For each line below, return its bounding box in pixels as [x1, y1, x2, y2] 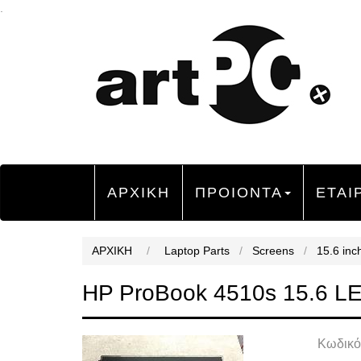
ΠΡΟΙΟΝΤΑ [195, 185, 283, 201]
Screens [252, 244, 294, 257]
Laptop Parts [164, 244, 230, 257]
